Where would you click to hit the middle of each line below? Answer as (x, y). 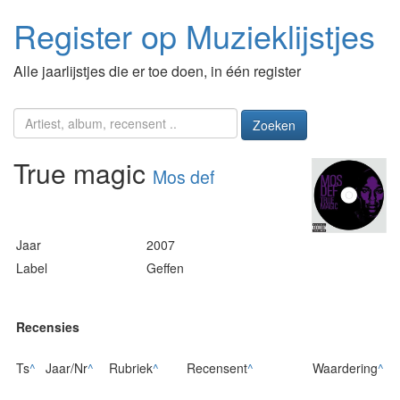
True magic (83, 173)
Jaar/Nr (67, 367)
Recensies (48, 326)
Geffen (165, 267)
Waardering (345, 367)
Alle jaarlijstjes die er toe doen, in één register (157, 71)
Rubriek (131, 367)
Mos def (183, 177)
